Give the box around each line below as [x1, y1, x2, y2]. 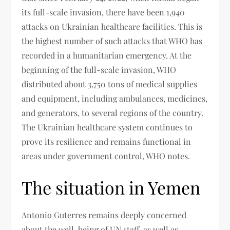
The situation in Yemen [22, 175, 201, 199]
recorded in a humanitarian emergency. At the [22, 49, 192, 61]
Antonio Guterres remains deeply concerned [22, 209, 187, 220]
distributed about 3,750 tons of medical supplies [22, 78, 198, 89]
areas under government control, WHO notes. [22, 150, 190, 161]
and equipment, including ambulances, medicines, [22, 92, 208, 104]
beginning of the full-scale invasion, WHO [22, 64, 177, 75]
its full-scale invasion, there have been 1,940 [22, 6, 185, 17]
